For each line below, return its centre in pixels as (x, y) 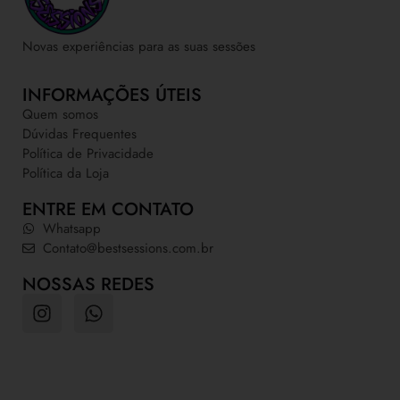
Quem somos (60, 115)
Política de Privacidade (88, 154)
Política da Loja (66, 174)
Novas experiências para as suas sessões (139, 46)
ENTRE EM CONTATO (108, 210)
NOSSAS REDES (88, 285)
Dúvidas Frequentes (79, 134)
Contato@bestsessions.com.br (128, 249)
